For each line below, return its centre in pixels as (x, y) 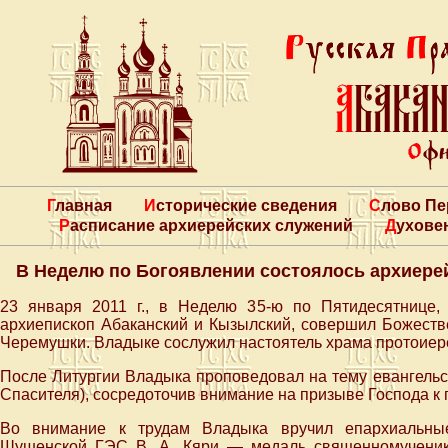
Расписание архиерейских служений (211, 225)
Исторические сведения (246, 205)
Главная (83, 205)
